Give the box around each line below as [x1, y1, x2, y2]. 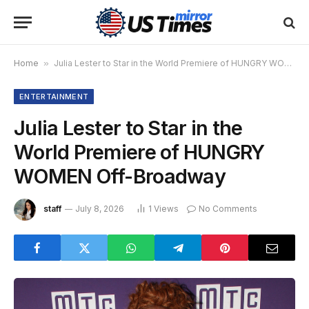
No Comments [199, 203, 257, 215]
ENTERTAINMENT [19, 92, 89, 101]
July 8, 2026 [75, 203, 124, 215]
